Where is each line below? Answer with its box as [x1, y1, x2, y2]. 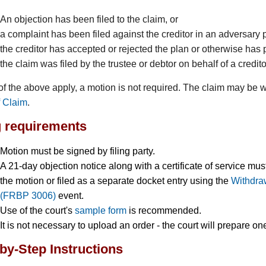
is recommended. [126, 205, 202, 216]
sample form [75, 205, 127, 216]
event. [56, 190, 84, 201]
